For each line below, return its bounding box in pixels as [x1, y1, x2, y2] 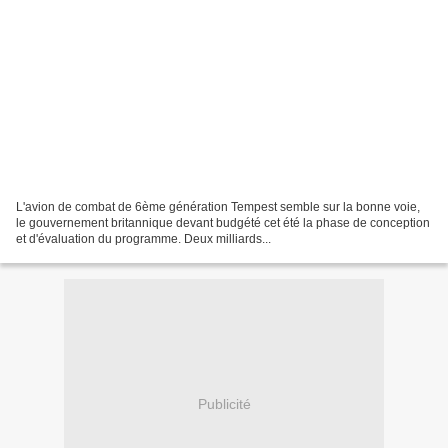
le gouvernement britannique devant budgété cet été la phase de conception [16, 216, 430, 231]
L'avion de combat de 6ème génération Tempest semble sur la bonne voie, [16, 200, 420, 215]
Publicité [197, 395, 251, 412]
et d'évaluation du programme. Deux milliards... [16, 232, 271, 247]
